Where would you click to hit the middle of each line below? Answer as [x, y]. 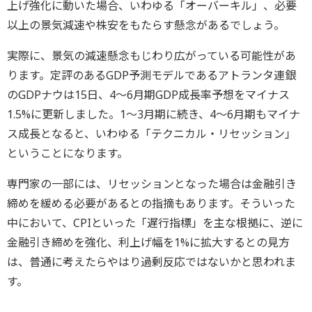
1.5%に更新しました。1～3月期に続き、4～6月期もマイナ [154, 115]
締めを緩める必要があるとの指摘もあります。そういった [151, 204]
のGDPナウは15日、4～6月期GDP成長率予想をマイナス [148, 95]
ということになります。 [68, 154]
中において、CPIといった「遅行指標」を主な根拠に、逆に [155, 223]
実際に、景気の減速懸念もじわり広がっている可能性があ [151, 56]
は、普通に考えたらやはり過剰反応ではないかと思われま [151, 262]
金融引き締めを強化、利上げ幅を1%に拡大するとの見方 [148, 243]
